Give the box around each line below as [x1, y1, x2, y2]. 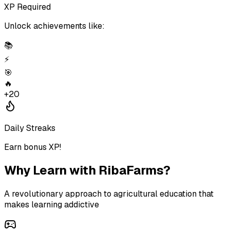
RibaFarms [99, 162, 163, 179]
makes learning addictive [4, 199, 99, 210]
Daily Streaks [4, 122, 55, 133]
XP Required [4, 1, 51, 12]
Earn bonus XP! [4, 141, 61, 152]
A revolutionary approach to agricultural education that [4, 188, 214, 200]
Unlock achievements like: [4, 20, 105, 31]
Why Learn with [4, 162, 99, 179]
